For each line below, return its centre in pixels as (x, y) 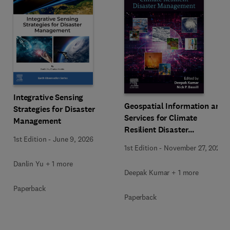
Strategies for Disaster (54, 109)
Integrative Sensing (49, 97)
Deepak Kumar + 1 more (162, 172)
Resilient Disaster (156, 129)
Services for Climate (161, 118)
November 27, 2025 (194, 148)
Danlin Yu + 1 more (43, 164)
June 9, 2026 (73, 139)
